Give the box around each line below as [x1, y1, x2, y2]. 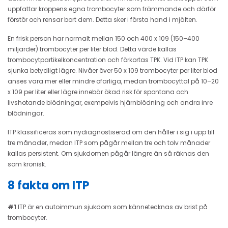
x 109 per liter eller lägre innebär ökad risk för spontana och [8, 87, 188, 96]
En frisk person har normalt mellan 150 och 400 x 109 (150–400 [8, 34, 199, 43]
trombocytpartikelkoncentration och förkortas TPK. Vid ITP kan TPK [8, 55, 208, 64]
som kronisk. [8, 159, 46, 168]
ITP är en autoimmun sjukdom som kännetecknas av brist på [16, 202, 208, 211]
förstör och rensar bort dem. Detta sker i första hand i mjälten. [8, 15, 197, 24]
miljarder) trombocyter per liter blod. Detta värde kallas [8, 44, 177, 53]
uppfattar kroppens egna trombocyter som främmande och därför [8, 4, 216, 13]
